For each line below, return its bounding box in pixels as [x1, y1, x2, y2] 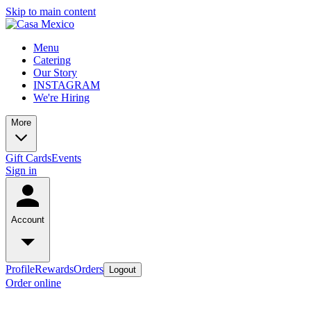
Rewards [35, 263, 74, 275]
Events [51, 152, 81, 164]
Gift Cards [6, 152, 51, 164]
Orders [74, 263, 103, 275]
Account [11, 215, 44, 225]
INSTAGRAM [33, 79, 100, 91]
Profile [6, 263, 35, 275]
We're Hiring [33, 92, 90, 103]
